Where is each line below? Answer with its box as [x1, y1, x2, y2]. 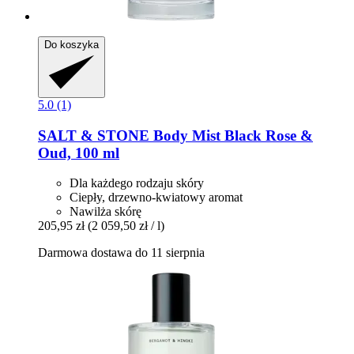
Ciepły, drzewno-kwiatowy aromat [70, 190, 243, 205]
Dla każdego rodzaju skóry [70, 176, 204, 190]
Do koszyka [44, 39, 99, 51]
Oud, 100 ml [38, 144, 119, 161]
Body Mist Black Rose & [149, 126, 313, 144]
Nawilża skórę [70, 205, 141, 219]
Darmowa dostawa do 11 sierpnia [38, 246, 205, 260]
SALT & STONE [38, 126, 149, 144]
